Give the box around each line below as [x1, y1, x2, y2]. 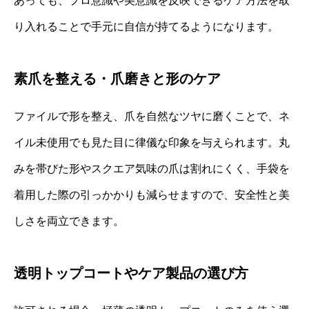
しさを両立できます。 [14, 215, 124, 227]
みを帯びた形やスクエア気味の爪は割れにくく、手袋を [14, 162, 290, 175]
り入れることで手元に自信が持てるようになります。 [14, 20, 279, 32]
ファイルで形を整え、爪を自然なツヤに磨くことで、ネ [14, 110, 290, 122]
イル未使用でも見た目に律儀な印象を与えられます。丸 [14, 136, 290, 148]
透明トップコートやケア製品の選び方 [14, 265, 248, 281]
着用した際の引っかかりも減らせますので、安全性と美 [14, 188, 290, 201]
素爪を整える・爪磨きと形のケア [14, 70, 221, 86]
